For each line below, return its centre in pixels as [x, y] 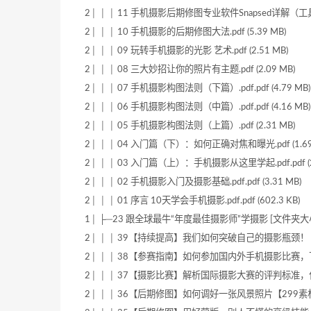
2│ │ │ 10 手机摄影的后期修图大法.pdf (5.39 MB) [185, 32]
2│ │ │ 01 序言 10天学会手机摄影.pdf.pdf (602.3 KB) [192, 201]
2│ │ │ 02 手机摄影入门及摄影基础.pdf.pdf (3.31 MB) [193, 182]
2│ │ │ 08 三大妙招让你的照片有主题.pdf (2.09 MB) [190, 70]
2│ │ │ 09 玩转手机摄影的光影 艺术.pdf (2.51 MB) [186, 51]
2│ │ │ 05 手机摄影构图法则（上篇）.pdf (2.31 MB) [190, 126]
